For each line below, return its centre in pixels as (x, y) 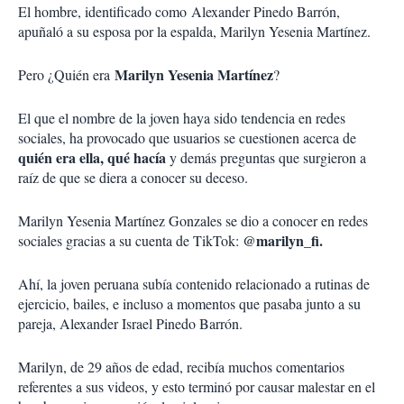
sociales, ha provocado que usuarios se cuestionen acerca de (187, 138)
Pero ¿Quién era (64, 75)
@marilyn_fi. (283, 241)
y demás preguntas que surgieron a (268, 158)
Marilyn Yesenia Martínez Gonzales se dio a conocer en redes (193, 221)
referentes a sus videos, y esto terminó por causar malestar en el (197, 387)
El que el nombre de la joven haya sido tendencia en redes (182, 118)
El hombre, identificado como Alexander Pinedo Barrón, (179, 12)
